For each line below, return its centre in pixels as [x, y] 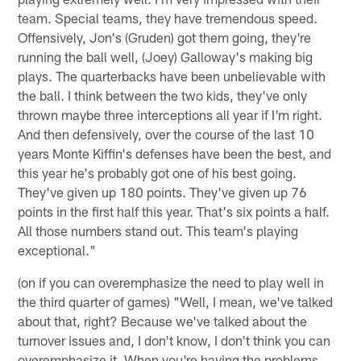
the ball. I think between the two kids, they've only [163, 95]
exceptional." [57, 249]
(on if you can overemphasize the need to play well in [171, 282]
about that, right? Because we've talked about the [163, 320]
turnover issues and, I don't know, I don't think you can [174, 340]
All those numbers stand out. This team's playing [158, 230]
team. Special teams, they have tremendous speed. [168, 17]
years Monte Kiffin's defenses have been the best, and [175, 153]
